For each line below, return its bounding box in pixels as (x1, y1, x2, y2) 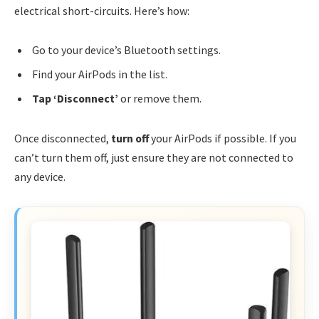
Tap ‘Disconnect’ (32, 91, 118, 106)
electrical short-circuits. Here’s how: (14, 3, 189, 18)
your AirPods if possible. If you (149, 130, 296, 145)
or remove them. (118, 91, 202, 106)
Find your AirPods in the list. (32, 67, 167, 82)
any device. (14, 169, 66, 184)
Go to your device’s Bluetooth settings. (32, 43, 221, 58)
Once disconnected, (14, 130, 111, 145)
